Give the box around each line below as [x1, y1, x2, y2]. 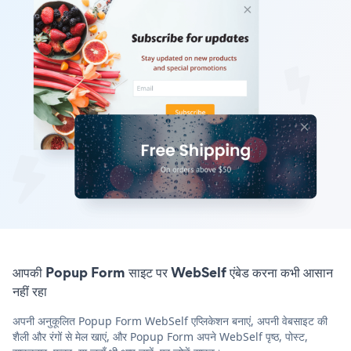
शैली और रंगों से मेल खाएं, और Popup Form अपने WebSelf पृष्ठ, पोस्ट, [13, 328, 308, 344]
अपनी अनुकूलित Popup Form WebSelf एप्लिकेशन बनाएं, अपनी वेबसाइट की [13, 313, 327, 328]
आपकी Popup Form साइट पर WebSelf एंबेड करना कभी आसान [13, 262, 333, 282]
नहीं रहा [13, 280, 47, 301]
